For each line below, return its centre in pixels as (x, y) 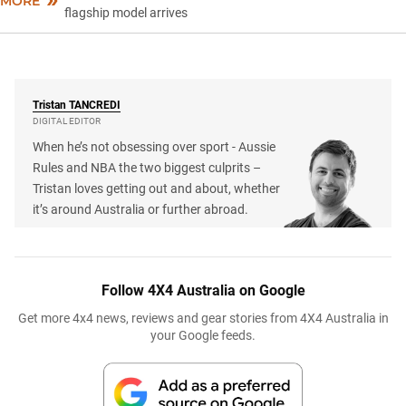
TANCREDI (95, 105)
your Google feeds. (203, 335)
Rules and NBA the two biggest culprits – (147, 167)
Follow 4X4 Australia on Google (203, 290)
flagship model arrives (126, 12)
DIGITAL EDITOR (67, 121)
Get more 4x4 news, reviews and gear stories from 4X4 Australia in (203, 318)
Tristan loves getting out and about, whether (156, 188)
